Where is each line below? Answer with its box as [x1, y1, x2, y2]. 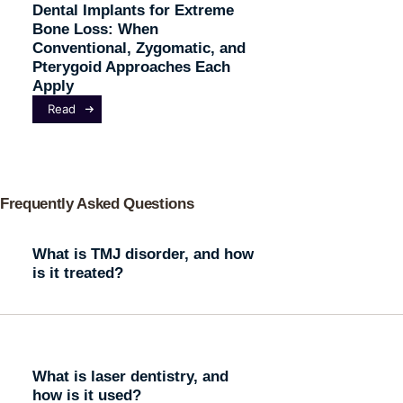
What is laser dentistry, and [31, 368, 228, 385]
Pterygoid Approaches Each [31, 58, 230, 75]
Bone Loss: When [31, 20, 158, 37]
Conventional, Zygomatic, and [31, 39, 246, 56]
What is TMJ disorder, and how [31, 245, 254, 262]
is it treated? [31, 264, 123, 281]
